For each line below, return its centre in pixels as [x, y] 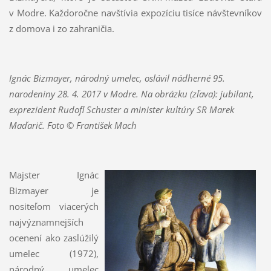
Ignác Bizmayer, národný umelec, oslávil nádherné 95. [117, 78]
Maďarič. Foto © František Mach [73, 125]
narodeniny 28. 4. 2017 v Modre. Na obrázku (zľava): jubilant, [131, 93]
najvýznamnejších [46, 222]
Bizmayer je [54, 190]
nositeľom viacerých [54, 206]
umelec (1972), [54, 253]
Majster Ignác [54, 175]
